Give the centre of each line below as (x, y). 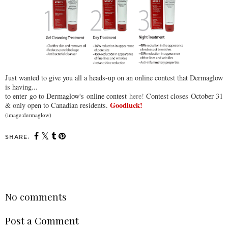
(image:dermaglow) (28, 115)
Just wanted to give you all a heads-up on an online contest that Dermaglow (114, 78)
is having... (21, 87)
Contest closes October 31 (183, 96)
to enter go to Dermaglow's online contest (67, 96)
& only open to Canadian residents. (58, 105)
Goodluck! (126, 105)
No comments (36, 197)
